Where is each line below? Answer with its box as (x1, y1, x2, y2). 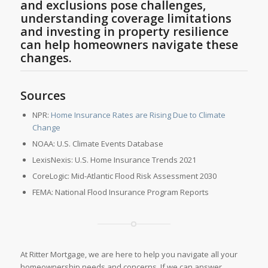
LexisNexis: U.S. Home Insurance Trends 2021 (32, 154, 196, 165)
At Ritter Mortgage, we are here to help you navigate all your (20, 248, 237, 260)
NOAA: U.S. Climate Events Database (32, 138, 163, 149)
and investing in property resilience (20, 23, 229, 39)
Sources (20, 87, 66, 103)
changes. (20, 49, 72, 66)
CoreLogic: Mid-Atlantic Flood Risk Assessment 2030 (32, 170, 217, 181)
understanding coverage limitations (20, 10, 232, 26)
